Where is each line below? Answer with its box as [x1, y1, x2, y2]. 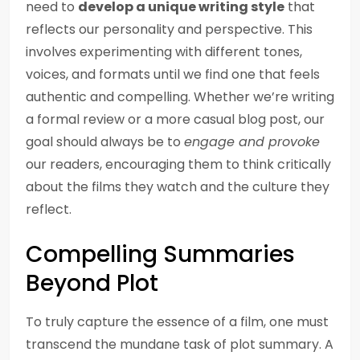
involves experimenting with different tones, [26, 43, 302, 61]
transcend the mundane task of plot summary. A [26, 335, 333, 354]
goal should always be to [26, 133, 184, 151]
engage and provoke [184, 133, 320, 151]
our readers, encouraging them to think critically [26, 155, 331, 174]
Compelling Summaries [26, 239, 295, 270]
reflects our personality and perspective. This [26, 20, 313, 39]
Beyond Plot [26, 268, 158, 299]
